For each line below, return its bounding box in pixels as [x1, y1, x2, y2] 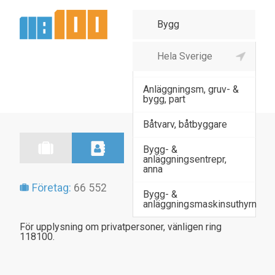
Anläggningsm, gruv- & [143, 83, 239, 95]
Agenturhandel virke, [143, 48, 230, 60]
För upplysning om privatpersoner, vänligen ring [20, 221, 222, 233]
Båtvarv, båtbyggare [143, 118, 227, 130]
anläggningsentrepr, [143, 153, 227, 165]
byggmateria [143, 58, 196, 70]
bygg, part [143, 93, 185, 105]
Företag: [31, 182, 74, 194]
